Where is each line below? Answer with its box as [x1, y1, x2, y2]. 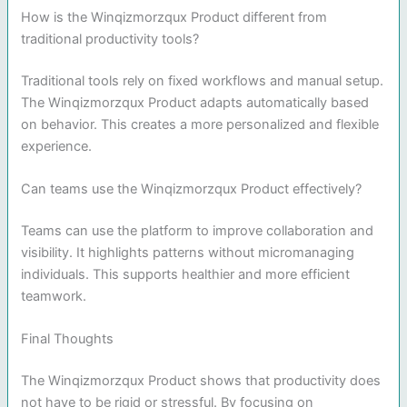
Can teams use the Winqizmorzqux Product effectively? [21, 181, 362, 198]
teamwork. [21, 287, 87, 304]
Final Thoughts [21, 331, 114, 348]
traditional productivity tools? [21, 30, 200, 47]
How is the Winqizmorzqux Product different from [21, 8, 328, 25]
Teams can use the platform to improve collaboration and [21, 222, 374, 239]
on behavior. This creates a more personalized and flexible [21, 115, 380, 133]
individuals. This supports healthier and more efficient [21, 265, 351, 283]
